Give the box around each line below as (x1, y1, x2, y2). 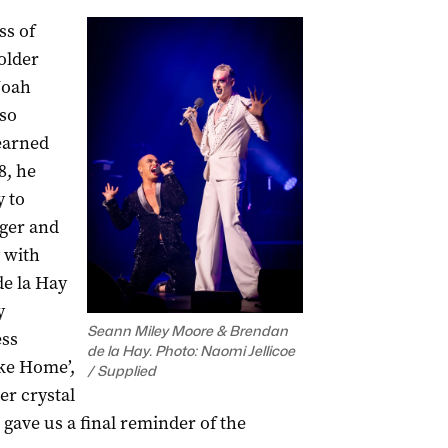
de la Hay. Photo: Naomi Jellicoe (86, 342, 295, 360)
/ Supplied (86, 362, 156, 380)
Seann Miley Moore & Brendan (86, 322, 288, 340)
